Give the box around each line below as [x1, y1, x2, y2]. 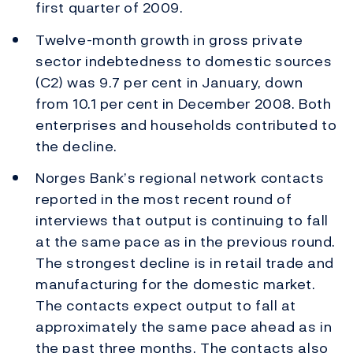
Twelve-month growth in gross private [35, 28, 303, 50]
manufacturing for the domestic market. [35, 273, 316, 295]
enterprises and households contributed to [35, 113, 337, 136]
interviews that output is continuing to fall [35, 210, 329, 232]
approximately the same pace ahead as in [35, 316, 333, 338]
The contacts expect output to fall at [35, 295, 296, 317]
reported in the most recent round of [35, 188, 292, 210]
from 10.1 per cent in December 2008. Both [35, 92, 332, 114]
